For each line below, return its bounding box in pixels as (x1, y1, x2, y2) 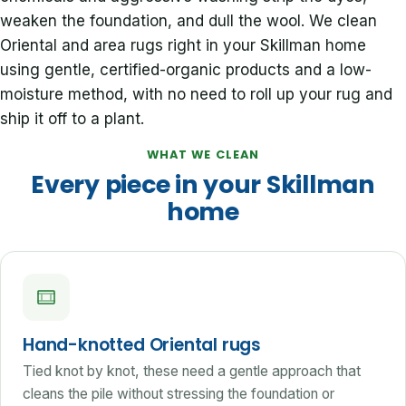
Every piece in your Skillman (31, 167, 375, 201)
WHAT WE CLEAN (147, 146, 259, 162)
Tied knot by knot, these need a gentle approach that (23, 362, 361, 380)
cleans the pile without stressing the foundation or (23, 385, 334, 402)
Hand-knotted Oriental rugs (23, 332, 262, 357)
